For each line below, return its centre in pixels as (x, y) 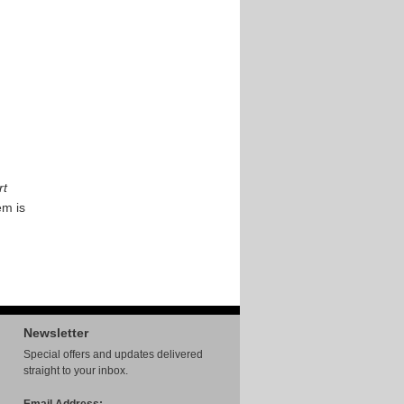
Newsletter (56, 333)
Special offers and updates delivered (113, 354)
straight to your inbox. (76, 371)
